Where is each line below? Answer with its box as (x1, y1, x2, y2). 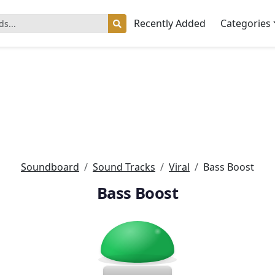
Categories (220, 17, 271, 30)
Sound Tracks (93, 160, 155, 174)
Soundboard (21, 160, 79, 174)
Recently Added (134, 17, 206, 30)
